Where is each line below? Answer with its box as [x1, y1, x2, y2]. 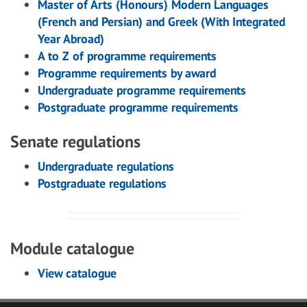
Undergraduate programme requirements [38, 82, 246, 98]
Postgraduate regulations [38, 175, 167, 191]
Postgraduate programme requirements [38, 99, 238, 115]
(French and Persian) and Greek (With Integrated [38, 14, 285, 29]
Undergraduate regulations [38, 158, 174, 174]
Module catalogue [10, 238, 134, 259]
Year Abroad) [38, 31, 104, 47]
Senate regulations [10, 131, 140, 152]
